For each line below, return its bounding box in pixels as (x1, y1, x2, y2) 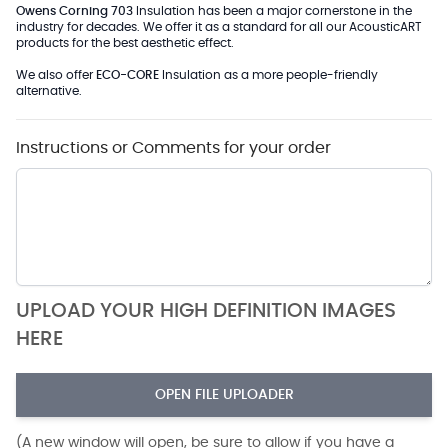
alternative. (16, 85, 82, 97)
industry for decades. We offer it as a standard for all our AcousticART (16, 21, 421, 33)
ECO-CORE (96, 69, 159, 81)
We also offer (16, 69, 96, 81)
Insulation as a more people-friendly (159, 69, 378, 81)
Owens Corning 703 (16, 5, 133, 17)
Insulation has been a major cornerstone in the (133, 5, 412, 17)
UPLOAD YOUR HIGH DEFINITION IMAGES (16, 301, 396, 321)
